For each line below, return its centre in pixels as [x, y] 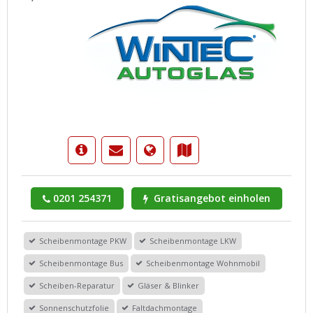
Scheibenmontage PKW [83, 240]
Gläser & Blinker [168, 285]
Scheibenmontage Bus [81, 263]
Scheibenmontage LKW [193, 240]
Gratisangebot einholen [211, 198]
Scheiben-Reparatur [77, 285]
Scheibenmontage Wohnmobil [203, 263]
